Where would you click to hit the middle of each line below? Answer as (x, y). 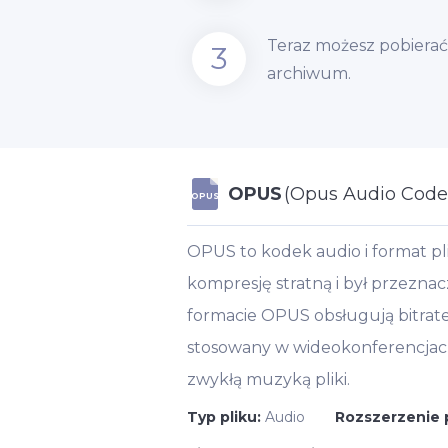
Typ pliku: (226, 417)
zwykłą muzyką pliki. (268, 379)
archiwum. (309, 73)
